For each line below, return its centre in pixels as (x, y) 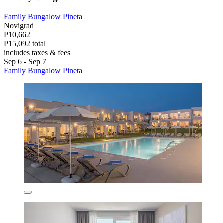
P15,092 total (25, 44)
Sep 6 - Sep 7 (25, 62)
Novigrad (19, 26)
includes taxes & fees (37, 53)
